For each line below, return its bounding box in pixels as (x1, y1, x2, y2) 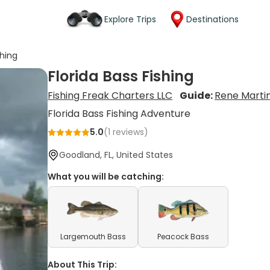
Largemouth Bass (60, 231, 126, 242)
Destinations (186, 13, 239, 25)
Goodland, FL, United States (59, 149, 174, 161)
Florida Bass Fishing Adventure (48, 107, 191, 121)
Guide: (180, 89, 215, 102)
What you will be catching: (48, 171, 165, 183)
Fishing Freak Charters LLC (48, 89, 173, 102)
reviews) (110, 126, 149, 138)
